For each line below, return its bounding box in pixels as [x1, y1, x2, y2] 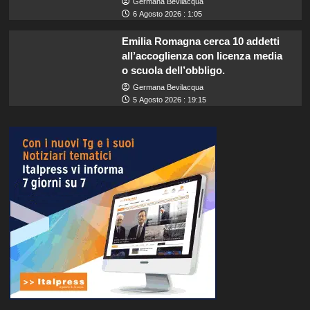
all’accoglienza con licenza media [121, 50, 282, 62]
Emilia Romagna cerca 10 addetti [121, 35, 280, 48]
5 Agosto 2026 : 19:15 [132, 95, 206, 104]
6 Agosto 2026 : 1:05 [132, 10, 202, 19]
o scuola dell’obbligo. [121, 64, 225, 77]
